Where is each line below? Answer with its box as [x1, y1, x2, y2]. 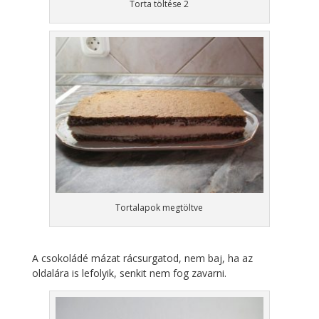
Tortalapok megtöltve [115, 202, 204, 214]
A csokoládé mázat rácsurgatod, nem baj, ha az [31, 251, 253, 265]
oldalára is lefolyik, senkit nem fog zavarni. [31, 266, 226, 280]
